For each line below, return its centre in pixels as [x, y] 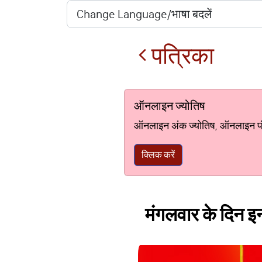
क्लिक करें [158, 155]
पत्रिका [180, 56]
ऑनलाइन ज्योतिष [170, 106]
